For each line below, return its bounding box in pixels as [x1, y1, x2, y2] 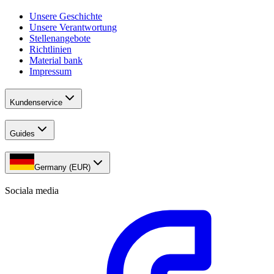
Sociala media [5, 185, 59, 196]
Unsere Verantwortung [29, 22, 117, 32]
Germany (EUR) [34, 163, 91, 172]
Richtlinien [29, 44, 72, 54]
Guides [10, 129, 35, 139]
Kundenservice [10, 97, 62, 107]
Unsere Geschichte [29, 11, 102, 21]
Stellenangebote [29, 33, 91, 43]
